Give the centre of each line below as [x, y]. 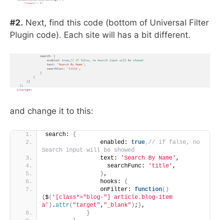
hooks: [85, 181]
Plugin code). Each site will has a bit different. [100, 35]
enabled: [88, 142]
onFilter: [90, 189]
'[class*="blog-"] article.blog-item [112, 197]
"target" [86, 205]
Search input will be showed [88, 150]
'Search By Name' [148, 158]
